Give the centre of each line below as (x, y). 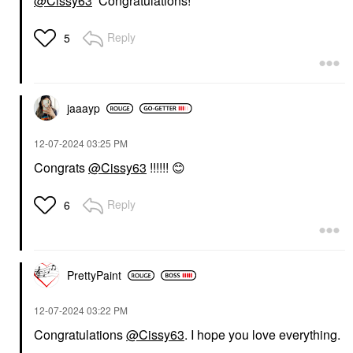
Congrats (61, 167)
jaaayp (84, 108)
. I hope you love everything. (264, 334)
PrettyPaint (94, 275)
